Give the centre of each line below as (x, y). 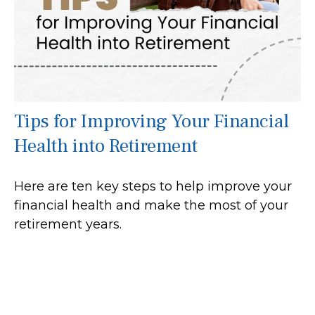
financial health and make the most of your (151, 206)
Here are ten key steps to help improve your (153, 187)
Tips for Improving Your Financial (152, 122)
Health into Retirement (106, 146)
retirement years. (68, 225)
